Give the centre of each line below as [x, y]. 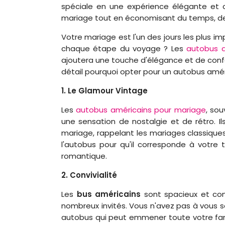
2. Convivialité [89, 175]
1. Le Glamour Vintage [104, 90]
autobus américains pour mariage [141, 109]
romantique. [84, 156]
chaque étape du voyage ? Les [124, 48]
